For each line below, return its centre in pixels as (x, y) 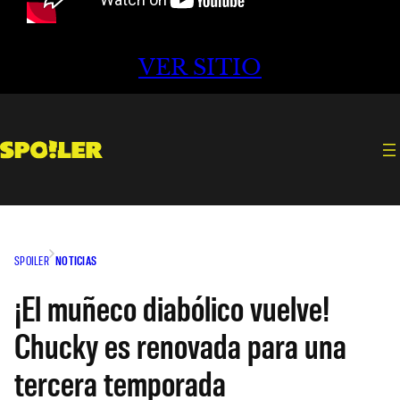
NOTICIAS (76, 260)
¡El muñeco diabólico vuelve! (172, 307)
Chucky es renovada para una (180, 344)
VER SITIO (200, 68)
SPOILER (32, 260)
